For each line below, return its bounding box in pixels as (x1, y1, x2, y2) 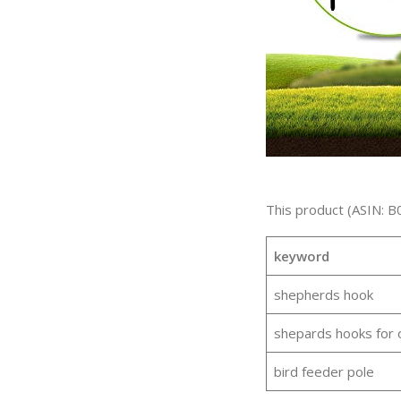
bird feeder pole (273, 363, 374, 381)
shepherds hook (273, 286, 373, 304)
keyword (273, 247, 329, 266)
